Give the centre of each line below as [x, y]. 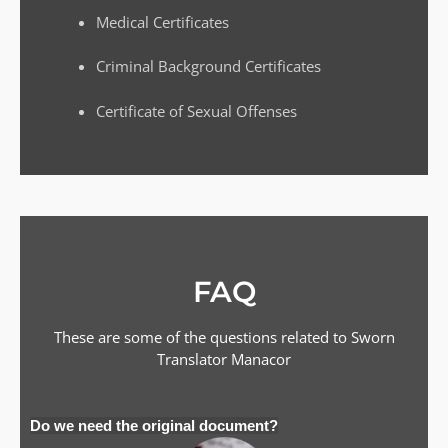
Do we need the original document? [154, 425]
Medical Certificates [162, 21]
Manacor [261, 359]
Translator [194, 359]
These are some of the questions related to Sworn [224, 337]
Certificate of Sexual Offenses [196, 110]
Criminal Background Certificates [208, 66]
